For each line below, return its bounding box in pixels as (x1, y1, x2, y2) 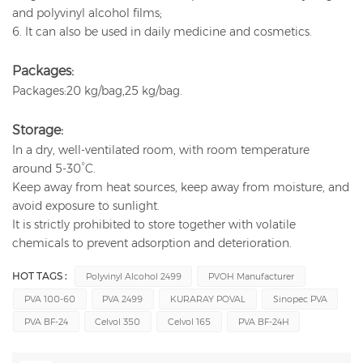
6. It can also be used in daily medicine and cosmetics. (12, 24, 312, 40)
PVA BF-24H (237, 316, 289, 328)
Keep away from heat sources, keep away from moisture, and (12, 180, 349, 195)
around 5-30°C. (12, 161, 99, 177)
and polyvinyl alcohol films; (12, 6, 162, 21)
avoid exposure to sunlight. (12, 199, 163, 214)
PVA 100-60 (23, 293, 75, 305)
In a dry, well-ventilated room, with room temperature (12, 143, 310, 158)
